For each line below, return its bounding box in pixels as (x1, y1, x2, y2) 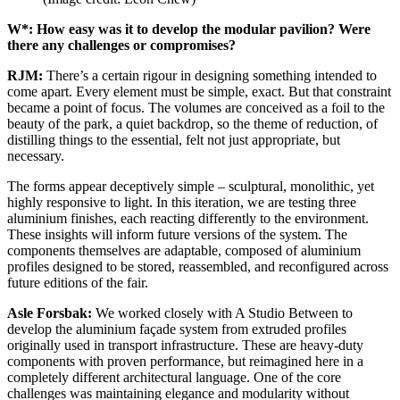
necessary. (7, 147, 64, 163)
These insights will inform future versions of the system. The (7, 226, 347, 242)
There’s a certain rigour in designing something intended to (46, 67, 377, 83)
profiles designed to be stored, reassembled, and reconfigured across (7, 258, 388, 274)
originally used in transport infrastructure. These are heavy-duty (7, 337, 363, 353)
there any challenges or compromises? (7, 37, 236, 53)
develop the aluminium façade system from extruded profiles (7, 321, 346, 337)
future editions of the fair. (7, 274, 148, 290)
